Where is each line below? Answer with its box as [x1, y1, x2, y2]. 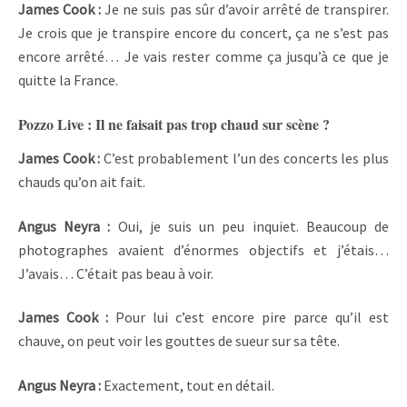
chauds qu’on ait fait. [18, 173, 145, 192]
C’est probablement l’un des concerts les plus [103, 149, 390, 168]
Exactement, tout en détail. [104, 375, 274, 394]
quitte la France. [18, 71, 118, 90]
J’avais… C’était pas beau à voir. [18, 263, 213, 283]
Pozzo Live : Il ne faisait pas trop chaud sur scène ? [18, 114, 330, 135]
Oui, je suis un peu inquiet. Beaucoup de [117, 216, 390, 235]
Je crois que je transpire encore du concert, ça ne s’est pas [18, 24, 389, 43]
